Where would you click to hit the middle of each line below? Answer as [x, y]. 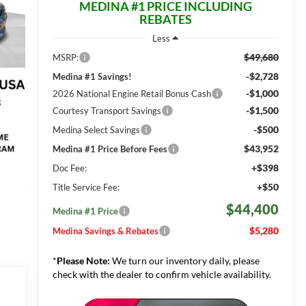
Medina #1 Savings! [92, 76]
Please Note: [83, 260]
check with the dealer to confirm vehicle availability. [162, 274]
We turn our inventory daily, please [184, 260]
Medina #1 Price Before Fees [110, 149]
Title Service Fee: [86, 187]
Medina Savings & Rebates [105, 231]
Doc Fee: [69, 168]
